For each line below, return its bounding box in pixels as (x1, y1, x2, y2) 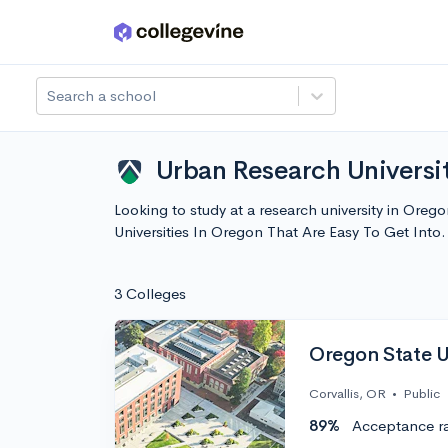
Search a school (47, 86, 156, 105)
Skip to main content (21, 27, 162, 46)
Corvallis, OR (309, 385, 386, 403)
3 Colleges (114, 284, 186, 303)
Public (403, 385, 440, 403)
